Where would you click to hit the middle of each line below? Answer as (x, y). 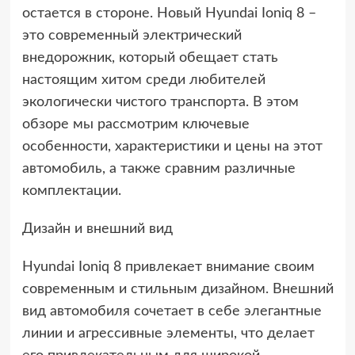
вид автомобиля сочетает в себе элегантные (172, 311)
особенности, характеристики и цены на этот (172, 147)
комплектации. (71, 191)
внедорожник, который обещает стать (150, 58)
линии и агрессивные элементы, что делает (168, 334)
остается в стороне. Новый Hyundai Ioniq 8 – (169, 13)
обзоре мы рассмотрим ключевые (136, 124)
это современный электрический (132, 36)
